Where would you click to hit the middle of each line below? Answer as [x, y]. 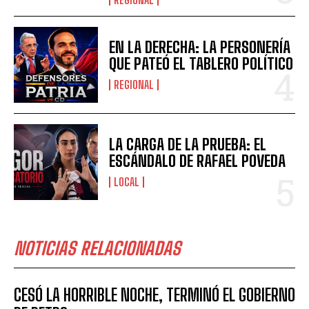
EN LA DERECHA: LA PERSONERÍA [200, 47]
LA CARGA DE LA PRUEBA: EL [188, 144]
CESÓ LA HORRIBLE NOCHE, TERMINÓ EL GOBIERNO [154, 295]
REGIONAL [134, 84]
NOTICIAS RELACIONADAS [97, 249]
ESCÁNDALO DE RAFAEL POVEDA [198, 161]
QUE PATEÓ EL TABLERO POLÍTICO [201, 63]
